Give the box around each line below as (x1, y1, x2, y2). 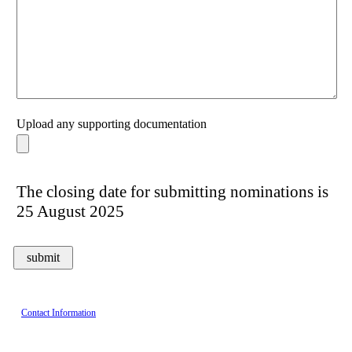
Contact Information (21, 306, 96, 318)
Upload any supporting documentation (16, 116, 207, 130)
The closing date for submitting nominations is (16, 181, 328, 201)
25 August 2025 (16, 201, 124, 221)
